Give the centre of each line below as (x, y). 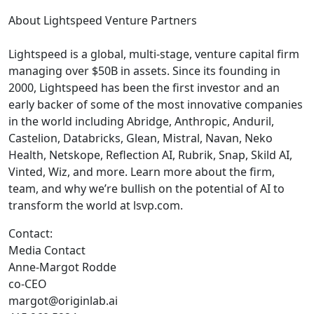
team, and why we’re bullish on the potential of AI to (146, 188)
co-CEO (28, 284)
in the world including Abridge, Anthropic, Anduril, (141, 121)
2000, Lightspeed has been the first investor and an (144, 87)
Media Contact (47, 250)
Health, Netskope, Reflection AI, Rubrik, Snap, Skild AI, (150, 155)
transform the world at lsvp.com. (96, 205)
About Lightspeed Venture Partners (103, 20)
